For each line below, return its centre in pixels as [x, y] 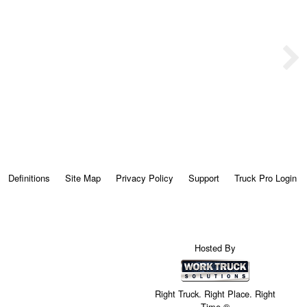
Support [204, 177]
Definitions [29, 177]
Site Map [83, 177]
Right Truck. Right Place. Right [215, 293]
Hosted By [215, 248]
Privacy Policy [144, 177]
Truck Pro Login [265, 177]
